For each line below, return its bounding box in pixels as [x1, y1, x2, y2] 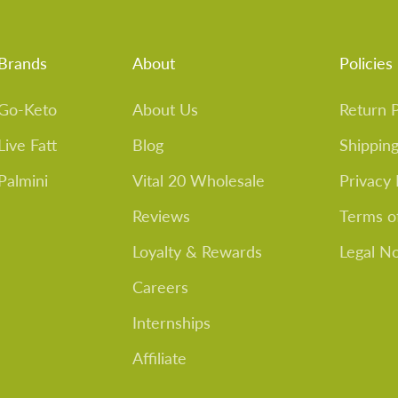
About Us [131, 99, 198, 119]
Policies [339, 53, 394, 73]
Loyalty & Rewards [131, 242, 262, 261]
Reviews [131, 206, 190, 226]
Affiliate [131, 348, 187, 368]
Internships [131, 313, 211, 332]
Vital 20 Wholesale [131, 171, 265, 190]
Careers [131, 277, 188, 297]
